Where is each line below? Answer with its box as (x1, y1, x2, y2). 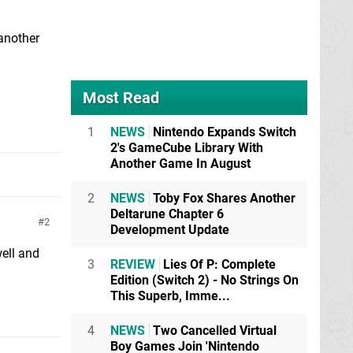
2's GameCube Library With (110, 140, 263, 155)
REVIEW (110, 257, 155, 272)
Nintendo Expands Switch (150, 124, 296, 139)
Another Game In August (110, 156, 251, 171)
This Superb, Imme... (110, 288, 230, 303)
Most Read (83, 88, 159, 107)
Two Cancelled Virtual (150, 323, 277, 338)
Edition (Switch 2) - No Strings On (110, 273, 299, 288)
